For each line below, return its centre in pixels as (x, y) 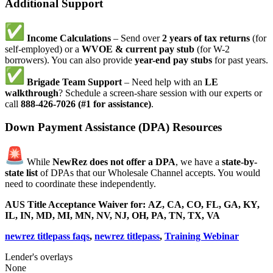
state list (21, 173)
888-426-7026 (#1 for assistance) (86, 104)
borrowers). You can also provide (70, 60)
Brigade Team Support (74, 82)
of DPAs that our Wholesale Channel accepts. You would (149, 173)
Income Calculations (69, 38)
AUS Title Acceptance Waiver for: (76, 205)
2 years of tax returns (206, 38)
